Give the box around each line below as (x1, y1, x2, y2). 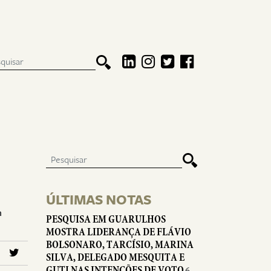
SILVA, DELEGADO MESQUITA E (46, 251, 184, 264)
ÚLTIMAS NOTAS (46, 193, 152, 207)
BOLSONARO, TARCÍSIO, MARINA (46, 238, 194, 251)
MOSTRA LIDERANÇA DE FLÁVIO (46, 226, 191, 238)
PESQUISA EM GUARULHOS (46, 213, 166, 226)
